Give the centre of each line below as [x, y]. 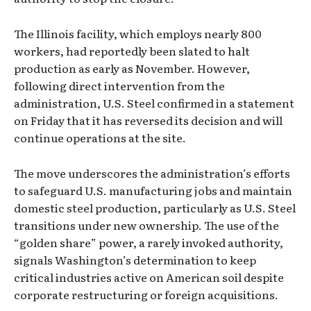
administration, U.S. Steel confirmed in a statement [154, 103]
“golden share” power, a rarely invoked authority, [149, 243]
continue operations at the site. [100, 138]
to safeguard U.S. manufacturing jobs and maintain [153, 191]
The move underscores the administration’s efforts [152, 173]
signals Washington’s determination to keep [135, 260]
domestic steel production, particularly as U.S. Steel [155, 208]
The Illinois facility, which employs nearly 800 [138, 34]
